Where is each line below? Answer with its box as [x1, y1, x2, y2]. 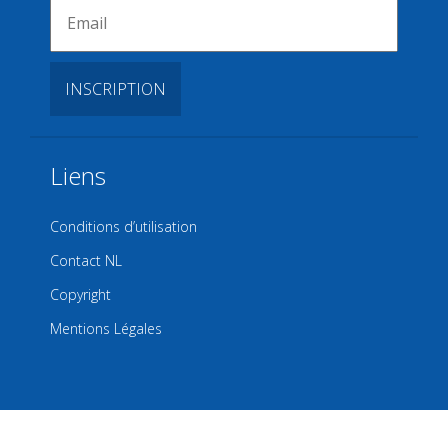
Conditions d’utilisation [50, 217, 197, 237]
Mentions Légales [50, 319, 162, 339]
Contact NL [50, 251, 122, 271]
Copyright [50, 285, 111, 305]
